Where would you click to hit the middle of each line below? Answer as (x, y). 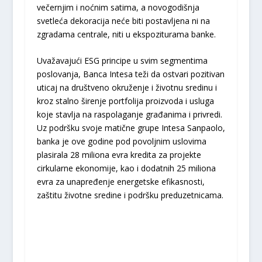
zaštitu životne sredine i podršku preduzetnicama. (130, 195)
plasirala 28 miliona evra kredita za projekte (119, 155)
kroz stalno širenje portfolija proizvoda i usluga (125, 101)
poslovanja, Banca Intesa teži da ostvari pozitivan (130, 74)
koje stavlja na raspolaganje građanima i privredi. (129, 115)
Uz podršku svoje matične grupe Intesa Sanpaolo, (131, 128)
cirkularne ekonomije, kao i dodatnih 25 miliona (126, 168)
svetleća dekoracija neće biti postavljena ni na (123, 20)
